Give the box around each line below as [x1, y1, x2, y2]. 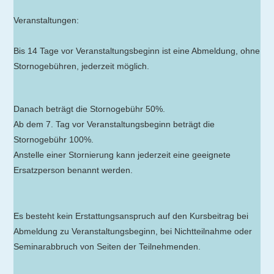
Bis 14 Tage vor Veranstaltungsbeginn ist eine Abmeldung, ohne [13, 46, 261, 56]
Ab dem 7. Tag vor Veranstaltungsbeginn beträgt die [13, 119, 215, 130]
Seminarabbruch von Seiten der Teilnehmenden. [13, 242, 201, 252]
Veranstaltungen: [13, 15, 80, 26]
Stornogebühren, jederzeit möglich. [13, 61, 150, 72]
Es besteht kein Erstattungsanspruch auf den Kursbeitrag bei [13, 211, 249, 221]
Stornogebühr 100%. [13, 135, 94, 145]
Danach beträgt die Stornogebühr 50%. [13, 104, 166, 114]
